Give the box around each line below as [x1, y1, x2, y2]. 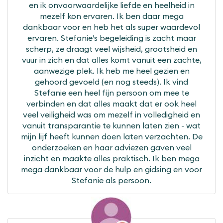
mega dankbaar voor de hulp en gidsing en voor [21, 164, 202, 175]
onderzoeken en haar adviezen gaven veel [31, 142, 192, 153]
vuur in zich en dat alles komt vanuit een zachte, [21, 55, 202, 65]
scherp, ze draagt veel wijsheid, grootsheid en [26, 44, 197, 54]
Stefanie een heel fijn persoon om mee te [34, 88, 189, 98]
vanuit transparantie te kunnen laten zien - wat [22, 120, 201, 131]
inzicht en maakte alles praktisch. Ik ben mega [23, 153, 200, 164]
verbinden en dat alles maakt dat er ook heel [26, 99, 197, 109]
